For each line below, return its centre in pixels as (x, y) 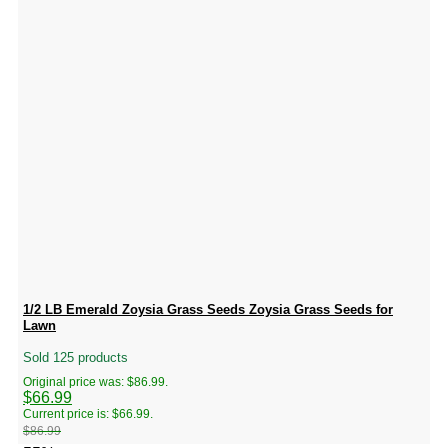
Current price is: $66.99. (88, 414)
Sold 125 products (75, 358)
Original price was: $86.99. (95, 382)
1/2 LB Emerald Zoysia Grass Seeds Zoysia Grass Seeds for (208, 309)
